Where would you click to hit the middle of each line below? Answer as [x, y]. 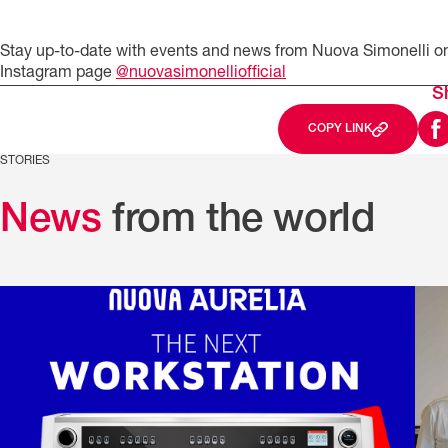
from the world [238, 222]
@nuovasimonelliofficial [201, 74]
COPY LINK [340, 129]
